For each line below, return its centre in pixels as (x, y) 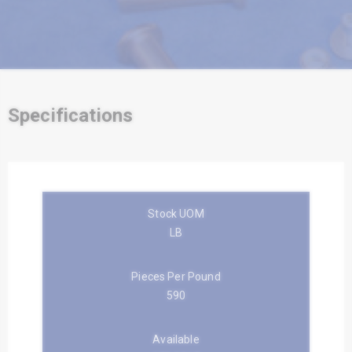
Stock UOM (176, 213)
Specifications (71, 115)
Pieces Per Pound (176, 276)
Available (176, 339)
